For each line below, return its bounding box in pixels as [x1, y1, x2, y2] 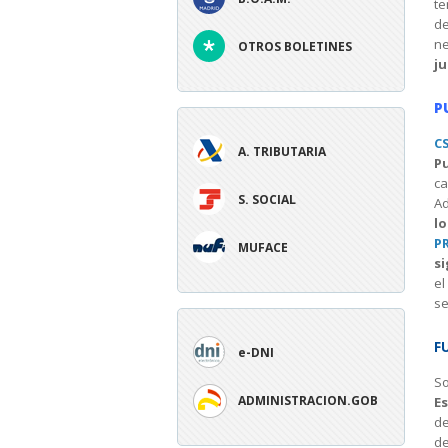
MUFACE [238, 239, 288, 256]
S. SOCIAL [238, 191, 296, 208]
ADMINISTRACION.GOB [238, 392, 378, 409]
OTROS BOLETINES [238, 38, 352, 55]
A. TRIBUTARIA [238, 143, 326, 160]
